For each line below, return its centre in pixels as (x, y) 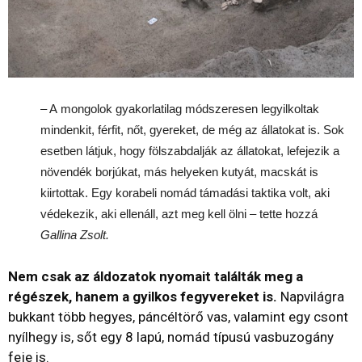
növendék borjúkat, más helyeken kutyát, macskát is (179, 171)
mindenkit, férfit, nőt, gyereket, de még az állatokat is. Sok (192, 129)
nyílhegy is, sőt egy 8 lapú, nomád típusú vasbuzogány (171, 337)
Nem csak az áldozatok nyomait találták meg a (156, 276)
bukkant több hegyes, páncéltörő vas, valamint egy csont (178, 316)
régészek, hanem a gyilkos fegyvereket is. (143, 296)
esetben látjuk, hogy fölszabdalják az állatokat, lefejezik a (190, 150)
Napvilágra (311, 296)
